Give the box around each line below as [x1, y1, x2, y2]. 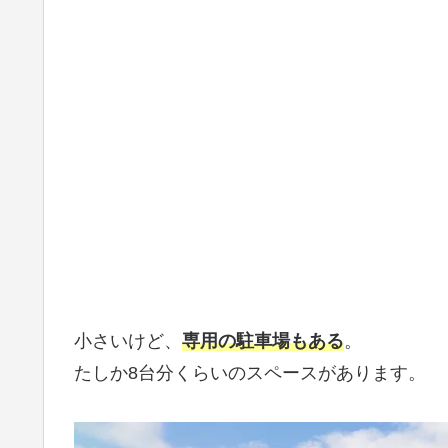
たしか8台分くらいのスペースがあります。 [74, 363, 426, 384]
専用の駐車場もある [182, 331, 344, 352]
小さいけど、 [74, 331, 182, 352]
